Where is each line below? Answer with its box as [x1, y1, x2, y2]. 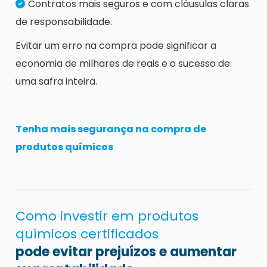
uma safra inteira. [15, 74, 97, 89]
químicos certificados [15, 225, 159, 244]
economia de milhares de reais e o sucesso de [15, 57, 230, 71]
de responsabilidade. [15, 15, 112, 29]
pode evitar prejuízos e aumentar [15, 243, 237, 262]
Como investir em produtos [15, 207, 198, 226]
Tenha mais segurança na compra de [15, 122, 206, 136]
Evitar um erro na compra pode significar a [15, 39, 216, 53]
